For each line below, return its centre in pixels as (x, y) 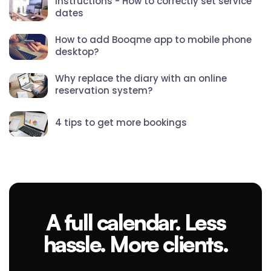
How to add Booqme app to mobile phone (153, 39)
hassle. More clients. (135, 244)
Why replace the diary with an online (141, 78)
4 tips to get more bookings (121, 122)
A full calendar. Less (135, 223)
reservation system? (104, 90)
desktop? (77, 51)
